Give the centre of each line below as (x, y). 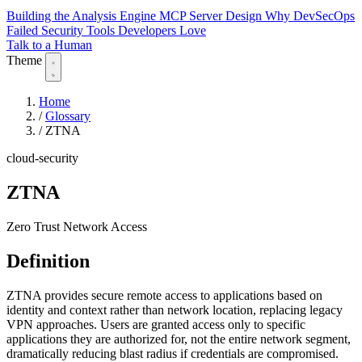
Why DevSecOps (310, 16)
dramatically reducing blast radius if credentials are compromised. (173, 353)
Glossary (68, 116)
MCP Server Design (212, 16)
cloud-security (42, 158)
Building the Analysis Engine (83, 16)
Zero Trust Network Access (77, 226)
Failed (24, 31)
